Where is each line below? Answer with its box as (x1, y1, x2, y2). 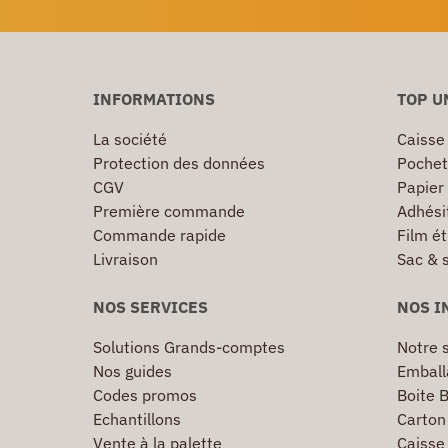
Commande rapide (93, 225, 226, 246)
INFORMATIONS (93, 89, 215, 110)
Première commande (93, 201, 245, 222)
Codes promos (93, 385, 197, 406)
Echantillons (93, 409, 181, 430)
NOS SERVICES (93, 297, 208, 318)
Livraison (93, 249, 158, 270)
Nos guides (93, 361, 172, 382)
